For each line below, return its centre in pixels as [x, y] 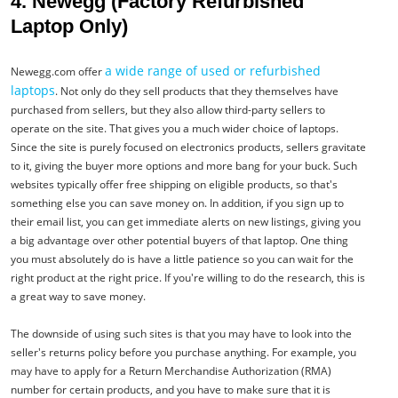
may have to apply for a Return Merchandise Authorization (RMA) [171, 370]
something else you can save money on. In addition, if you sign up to [177, 203]
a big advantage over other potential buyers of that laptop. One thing [179, 240]
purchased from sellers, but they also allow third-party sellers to [168, 109]
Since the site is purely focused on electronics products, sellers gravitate [188, 147]
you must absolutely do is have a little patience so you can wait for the [182, 259]
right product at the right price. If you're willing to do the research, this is [188, 277]
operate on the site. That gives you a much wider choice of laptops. [175, 128]
